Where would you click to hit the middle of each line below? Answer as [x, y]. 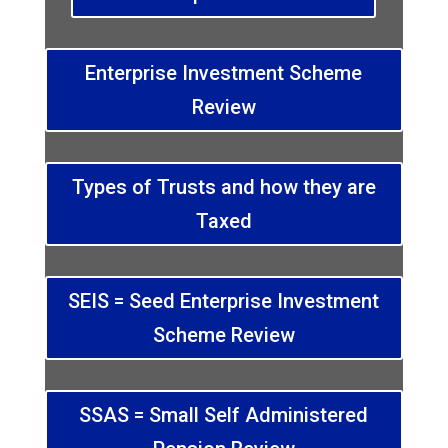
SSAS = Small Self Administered [224, 415]
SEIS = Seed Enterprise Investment [224, 301]
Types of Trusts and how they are [223, 187]
